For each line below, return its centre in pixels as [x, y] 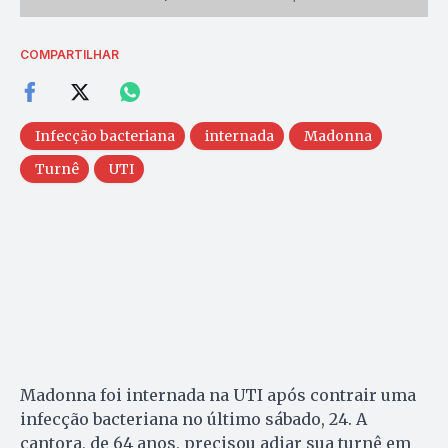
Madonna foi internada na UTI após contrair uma [218, 394]
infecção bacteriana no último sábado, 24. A [193, 418]
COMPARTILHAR [69, 54]
